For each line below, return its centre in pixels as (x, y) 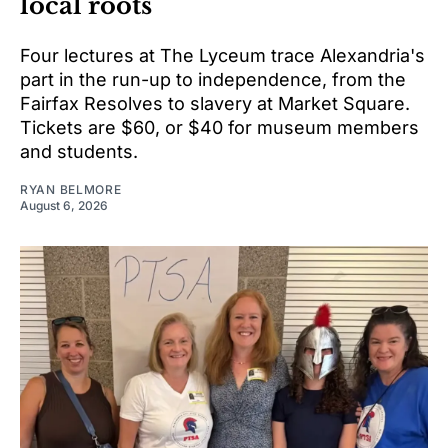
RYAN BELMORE (71, 190)
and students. (79, 152)
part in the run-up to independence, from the (213, 80)
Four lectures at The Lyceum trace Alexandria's (222, 56)
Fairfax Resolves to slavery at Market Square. (215, 104)
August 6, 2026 (64, 206)
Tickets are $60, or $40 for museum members (219, 128)
